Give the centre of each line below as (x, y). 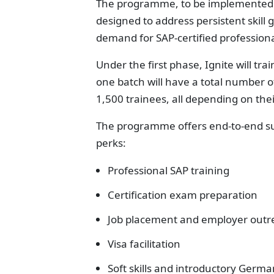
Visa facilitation (144, 244)
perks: (111, 143)
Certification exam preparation (183, 195)
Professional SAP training (168, 170)
